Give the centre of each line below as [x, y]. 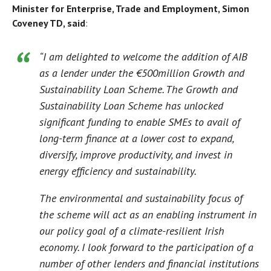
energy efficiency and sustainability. [118, 171]
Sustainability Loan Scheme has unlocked [131, 106]
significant [64, 122]
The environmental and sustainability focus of [141, 198]
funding [104, 122]
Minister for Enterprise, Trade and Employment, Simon [131, 9]
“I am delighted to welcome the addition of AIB [143, 57]
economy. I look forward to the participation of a [146, 247]
